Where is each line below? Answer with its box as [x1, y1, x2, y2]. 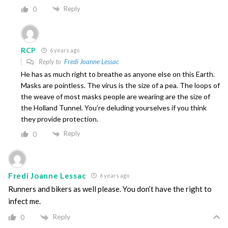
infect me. [8, 196, 41, 206]
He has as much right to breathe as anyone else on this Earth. [21, 70, 215, 79]
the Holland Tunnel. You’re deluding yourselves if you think [21, 103, 207, 112]
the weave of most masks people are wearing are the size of [21, 92, 210, 101]
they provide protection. [21, 115, 98, 124]
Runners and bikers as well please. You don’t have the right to [8, 184, 212, 194]
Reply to [37, 58, 64, 66]
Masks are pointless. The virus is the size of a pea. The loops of [21, 81, 220, 90]
